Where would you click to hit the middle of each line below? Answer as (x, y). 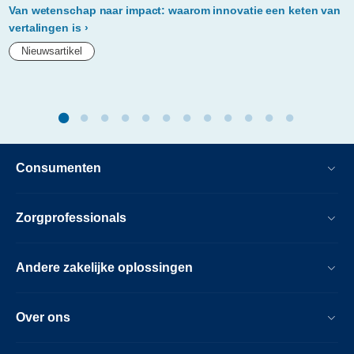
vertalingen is (45, 28)
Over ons (43, 318)
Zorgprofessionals (71, 218)
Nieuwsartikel (52, 51)
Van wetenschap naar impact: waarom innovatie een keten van (175, 11)
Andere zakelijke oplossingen (104, 268)
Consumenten (58, 168)
